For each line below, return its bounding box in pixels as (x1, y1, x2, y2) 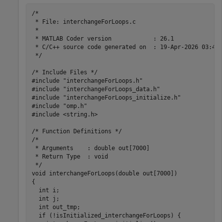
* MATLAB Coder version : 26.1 (31, 35, 174, 42)
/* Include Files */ (31, 68, 98, 76)
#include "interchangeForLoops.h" (31, 77, 143, 84)
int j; (31, 195, 59, 202)
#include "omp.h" (31, 102, 87, 110)
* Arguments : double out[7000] (31, 144, 150, 152)
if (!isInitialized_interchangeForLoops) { (31, 212, 181, 219)
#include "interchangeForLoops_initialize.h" (31, 94, 181, 101)
